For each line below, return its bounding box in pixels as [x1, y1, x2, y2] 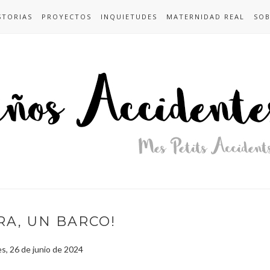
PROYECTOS [42, 12, 92, 21]
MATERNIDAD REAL [166, 12, 245, 21]
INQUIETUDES [101, 12, 157, 21]
